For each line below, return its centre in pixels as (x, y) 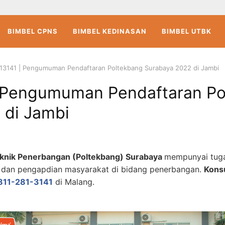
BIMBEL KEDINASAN (110, 31)
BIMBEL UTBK (187, 31)
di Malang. (75, 182)
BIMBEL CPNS (33, 31)
